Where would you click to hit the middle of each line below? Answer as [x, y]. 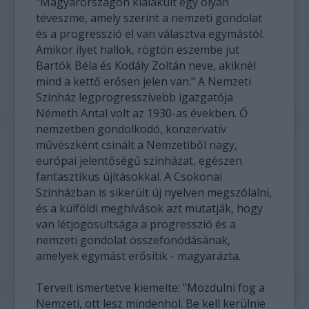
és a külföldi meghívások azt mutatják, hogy [150, 208]
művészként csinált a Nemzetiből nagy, [137, 144]
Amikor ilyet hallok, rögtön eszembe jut [138, 49]
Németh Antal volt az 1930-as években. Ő [142, 113]
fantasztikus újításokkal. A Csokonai [129, 176]
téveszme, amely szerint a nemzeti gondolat [149, 18]
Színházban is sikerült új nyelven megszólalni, [154, 192]
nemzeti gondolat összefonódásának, [133, 240]
